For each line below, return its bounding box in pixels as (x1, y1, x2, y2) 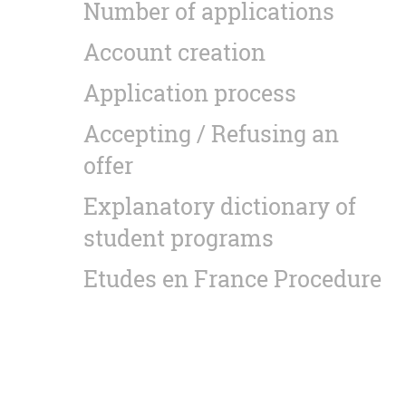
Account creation (83, 36, 266, 67)
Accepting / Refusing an (83, 118, 339, 149)
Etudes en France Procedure (83, 263, 382, 294)
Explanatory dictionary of (83, 190, 356, 221)
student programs (83, 222, 274, 253)
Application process (83, 77, 296, 108)
